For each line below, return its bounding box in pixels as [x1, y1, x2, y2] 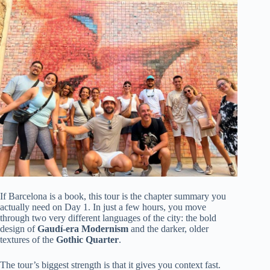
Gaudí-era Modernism [37, 223, 128, 234]
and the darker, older [128, 223, 209, 234]
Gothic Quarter [56, 234, 119, 245]
